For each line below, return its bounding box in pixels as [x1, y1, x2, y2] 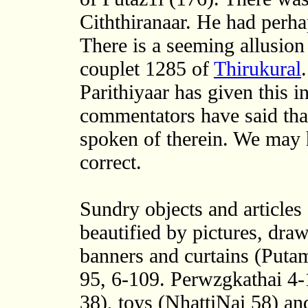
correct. [80, 151, 142, 173]
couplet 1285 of [80, 57, 214, 80]
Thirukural [214, 57, 301, 80]
